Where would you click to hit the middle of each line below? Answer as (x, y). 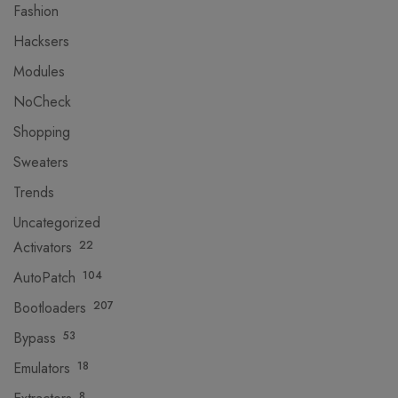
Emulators (42, 368)
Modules (39, 72)
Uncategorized (57, 223)
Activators (43, 247)
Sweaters (41, 162)
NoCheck (42, 102)
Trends (34, 192)
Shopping (42, 132)
